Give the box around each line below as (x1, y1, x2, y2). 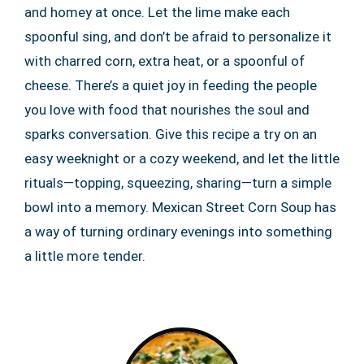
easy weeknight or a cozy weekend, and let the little (24, 149, 340, 167)
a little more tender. (24, 247, 145, 264)
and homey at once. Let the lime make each (24, 3, 290, 20)
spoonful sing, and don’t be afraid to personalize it (24, 28, 331, 45)
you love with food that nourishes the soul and (24, 101, 310, 118)
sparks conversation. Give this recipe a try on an (24, 125, 317, 142)
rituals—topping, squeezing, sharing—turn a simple (24, 174, 331, 191)
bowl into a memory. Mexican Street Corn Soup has (24, 198, 336, 215)
